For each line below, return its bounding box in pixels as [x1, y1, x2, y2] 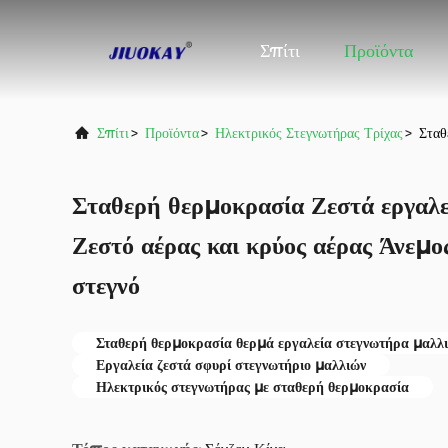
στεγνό [72, 271, 140, 300]
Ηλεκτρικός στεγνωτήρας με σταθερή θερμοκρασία [96, 378, 409, 396]
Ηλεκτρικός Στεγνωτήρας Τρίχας [215, 124, 403, 142]
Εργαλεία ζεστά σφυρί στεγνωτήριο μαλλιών [96, 356, 366, 374]
